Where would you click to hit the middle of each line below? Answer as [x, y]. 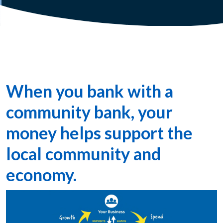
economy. [41, 174]
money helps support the [99, 133]
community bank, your [89, 112]
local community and [83, 154]
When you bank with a [90, 91]
